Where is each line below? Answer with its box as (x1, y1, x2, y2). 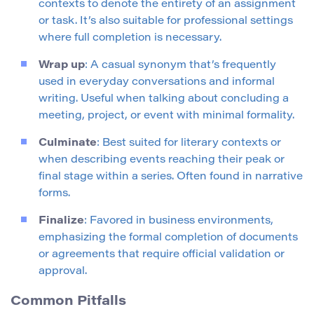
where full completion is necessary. (39, 33, 221, 44)
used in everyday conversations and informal (39, 77, 275, 88)
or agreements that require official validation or (39, 250, 285, 261)
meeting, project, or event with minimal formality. (39, 111, 294, 122)
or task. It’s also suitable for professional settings (39, 16, 293, 27)
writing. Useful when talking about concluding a (39, 94, 289, 105)
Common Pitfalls (11, 295, 126, 309)
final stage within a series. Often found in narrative (39, 172, 303, 183)
